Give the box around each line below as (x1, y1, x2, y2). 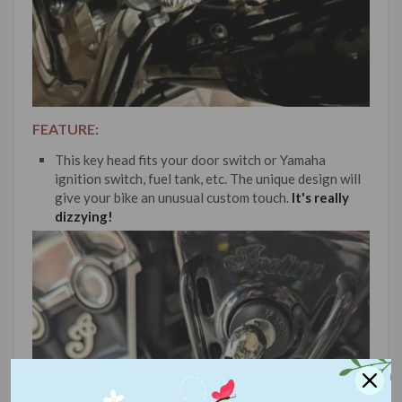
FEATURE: (32, 119, 99, 137)
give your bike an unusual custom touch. (55, 188, 292, 205)
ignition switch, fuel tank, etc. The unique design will (55, 170, 361, 187)
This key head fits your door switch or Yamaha (55, 151, 326, 168)
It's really (292, 188, 349, 205)
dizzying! (55, 207, 113, 224)
